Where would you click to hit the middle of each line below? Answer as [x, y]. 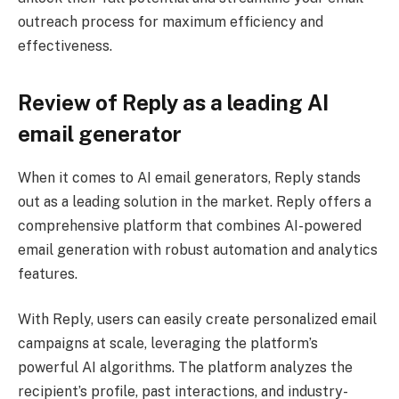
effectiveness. [65, 46]
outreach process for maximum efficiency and [171, 22]
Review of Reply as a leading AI [173, 102]
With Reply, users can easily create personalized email [197, 320]
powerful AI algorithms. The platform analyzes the [185, 368]
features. [48, 273]
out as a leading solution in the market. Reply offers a [195, 201]
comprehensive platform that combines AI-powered [190, 225]
